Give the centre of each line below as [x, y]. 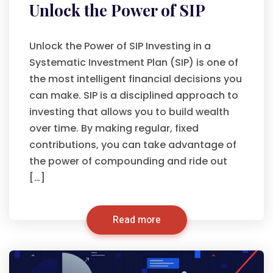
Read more [136, 220]
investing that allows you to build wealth [129, 112]
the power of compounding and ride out [128, 161]
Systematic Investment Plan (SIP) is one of [134, 62]
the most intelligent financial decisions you [136, 79]
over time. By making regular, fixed [114, 128]
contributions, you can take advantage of [133, 145]
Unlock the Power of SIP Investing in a [120, 46]
